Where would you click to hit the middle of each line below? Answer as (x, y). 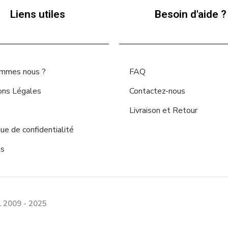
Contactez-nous (157, 91)
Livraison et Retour (163, 110)
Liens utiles (38, 14)
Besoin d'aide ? (190, 14)
